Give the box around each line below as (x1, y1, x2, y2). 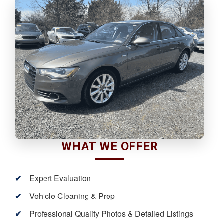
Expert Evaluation (29, 172, 91, 184)
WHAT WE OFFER (61, 139, 158, 153)
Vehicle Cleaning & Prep (29, 190, 115, 201)
